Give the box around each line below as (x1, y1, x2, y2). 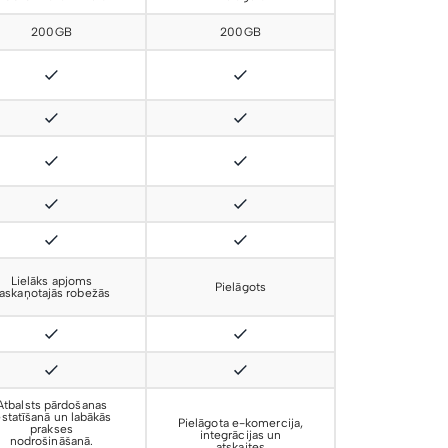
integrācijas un (199, 428, 282, 442)
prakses (30, 422, 73, 436)
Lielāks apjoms (10, 274, 93, 288)
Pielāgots (215, 280, 266, 294)
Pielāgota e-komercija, (177, 416, 304, 430)
